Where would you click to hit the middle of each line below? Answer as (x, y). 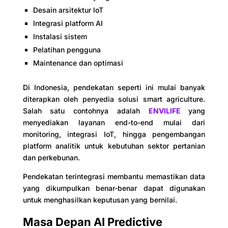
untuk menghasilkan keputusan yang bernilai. (100, 199)
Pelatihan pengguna (67, 49)
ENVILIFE (168, 110)
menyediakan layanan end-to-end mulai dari (114, 122)
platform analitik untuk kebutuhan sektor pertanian (114, 146)
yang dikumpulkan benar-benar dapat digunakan (114, 188)
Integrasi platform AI (68, 23)
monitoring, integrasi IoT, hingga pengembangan (114, 134)
